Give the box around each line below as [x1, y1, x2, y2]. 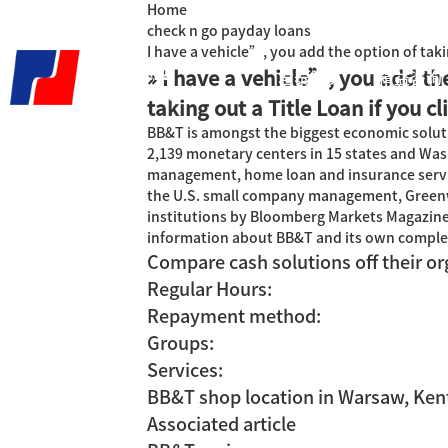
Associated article [147, 415, 296, 433]
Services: [147, 361, 223, 379]
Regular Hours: [147, 280, 272, 298]
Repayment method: [147, 307, 321, 325]
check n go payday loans [147, 24, 311, 38]
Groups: [147, 334, 214, 352]
